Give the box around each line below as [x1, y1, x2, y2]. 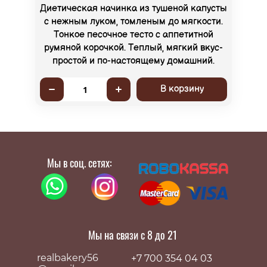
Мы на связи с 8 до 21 [88, 226, 179, 243]
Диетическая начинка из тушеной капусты [40, 3, 227, 15]
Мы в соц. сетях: [46, 155, 112, 171]
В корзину [160, 83, 204, 95]
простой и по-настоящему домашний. [52, 55, 215, 67]
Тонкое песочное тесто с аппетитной [54, 29, 213, 41]
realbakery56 [37, 252, 99, 263]
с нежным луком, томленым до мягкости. [44, 16, 223, 28]
